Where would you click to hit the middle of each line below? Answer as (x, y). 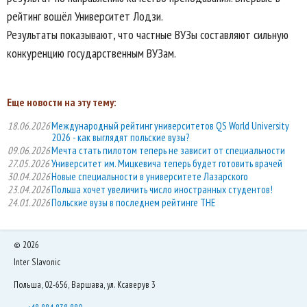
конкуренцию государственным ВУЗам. (91, 53)
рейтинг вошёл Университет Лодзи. (85, 16)
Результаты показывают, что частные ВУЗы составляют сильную (148, 35)
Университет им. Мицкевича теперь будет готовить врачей (167, 164)
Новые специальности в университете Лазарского (150, 177)
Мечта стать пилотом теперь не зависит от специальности (168, 151)
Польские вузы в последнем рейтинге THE (133, 203)
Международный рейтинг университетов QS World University (170, 126)
